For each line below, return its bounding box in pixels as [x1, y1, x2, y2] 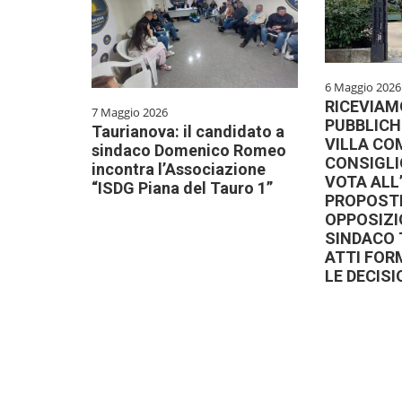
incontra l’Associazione [92, 160, 266, 179]
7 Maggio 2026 [92, 104, 168, 121]
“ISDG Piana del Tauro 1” [92, 179, 273, 198]
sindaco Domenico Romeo [92, 141, 286, 161]
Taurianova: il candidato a [92, 122, 284, 142]
